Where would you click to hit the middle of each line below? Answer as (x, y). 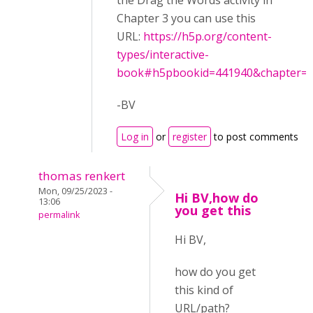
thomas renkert (82, 176)
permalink (59, 215)
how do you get (215, 272)
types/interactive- (163, 54)
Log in (135, 137)
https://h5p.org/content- (208, 36)
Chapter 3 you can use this (186, 18)
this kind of (204, 290)
